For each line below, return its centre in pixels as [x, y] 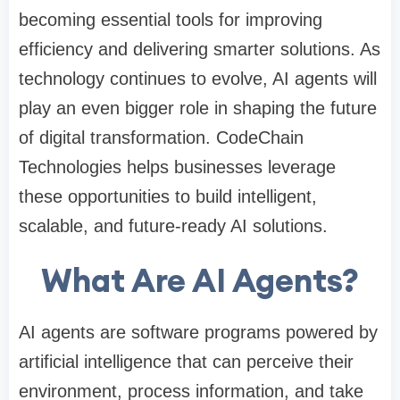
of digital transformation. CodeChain [161, 138]
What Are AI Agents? [200, 281]
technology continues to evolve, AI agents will [198, 79]
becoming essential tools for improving [171, 20]
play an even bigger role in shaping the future [198, 108]
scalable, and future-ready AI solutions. [173, 226]
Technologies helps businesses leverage [177, 167]
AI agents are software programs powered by [198, 333]
